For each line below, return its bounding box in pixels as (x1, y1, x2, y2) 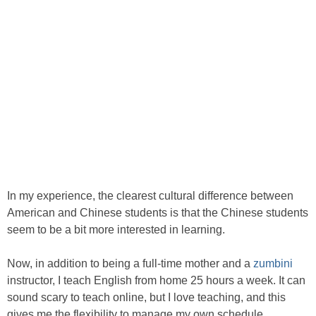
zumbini (253, 257, 293, 269)
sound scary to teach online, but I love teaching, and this (7, 291, 286, 303)
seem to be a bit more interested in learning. (7, 224, 225, 236)
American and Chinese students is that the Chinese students (7, 207, 308, 219)
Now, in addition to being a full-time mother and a (7, 257, 253, 269)
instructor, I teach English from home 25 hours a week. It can (7, 274, 305, 286)
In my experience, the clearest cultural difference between (7, 190, 293, 202)
